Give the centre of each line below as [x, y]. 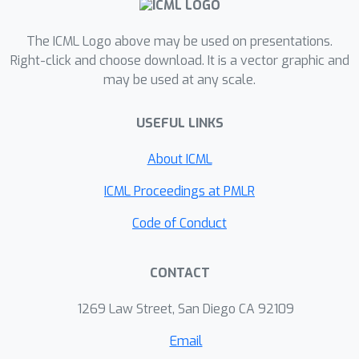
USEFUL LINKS [179, 123]
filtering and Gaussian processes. [165, 16]
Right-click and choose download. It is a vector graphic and [179, 61]
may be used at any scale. [179, 80]
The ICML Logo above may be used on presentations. [179, 42]
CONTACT [179, 273]
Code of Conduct [179, 224]
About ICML [179, 159]
